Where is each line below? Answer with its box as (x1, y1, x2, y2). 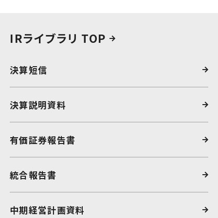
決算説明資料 (10, 98, 67, 111)
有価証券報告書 (10, 133, 76, 146)
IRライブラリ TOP (10, 30, 109, 46)
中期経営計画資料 (10, 203, 85, 217)
